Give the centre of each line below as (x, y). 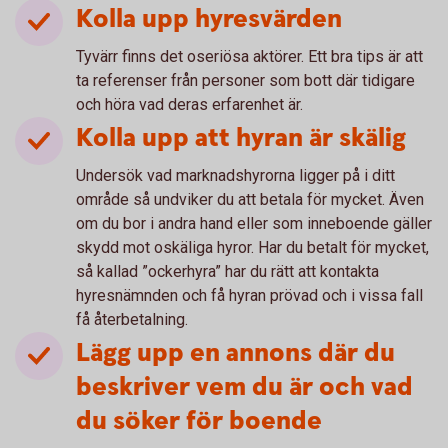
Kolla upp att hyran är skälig (241, 138)
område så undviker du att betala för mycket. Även (250, 199)
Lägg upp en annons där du (235, 353)
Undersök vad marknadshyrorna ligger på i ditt (235, 175)
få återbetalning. (134, 319)
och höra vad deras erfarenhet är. (189, 104)
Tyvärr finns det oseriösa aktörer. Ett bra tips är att (249, 56)
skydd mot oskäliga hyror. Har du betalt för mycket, (252, 247)
